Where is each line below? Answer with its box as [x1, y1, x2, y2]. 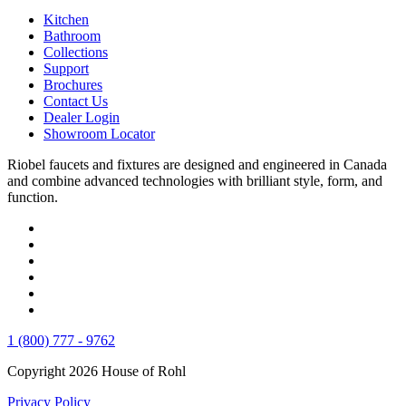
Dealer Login [43, 109, 120, 125]
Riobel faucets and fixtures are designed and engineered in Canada [7, 156, 387, 172]
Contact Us [43, 92, 108, 109]
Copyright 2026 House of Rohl [7, 362, 186, 379]
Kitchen [43, 11, 89, 27]
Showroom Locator [43, 125, 155, 141]
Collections [43, 43, 108, 60]
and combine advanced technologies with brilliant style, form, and [7, 172, 382, 188]
